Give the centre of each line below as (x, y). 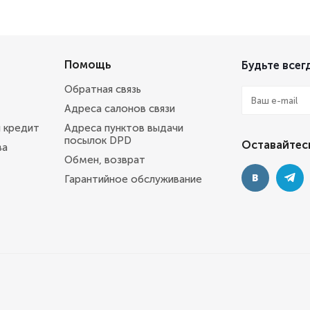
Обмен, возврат (105, 160)
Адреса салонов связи (120, 109)
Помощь (88, 65)
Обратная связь (103, 89)
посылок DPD (98, 140)
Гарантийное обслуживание (133, 179)
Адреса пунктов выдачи (124, 128)
